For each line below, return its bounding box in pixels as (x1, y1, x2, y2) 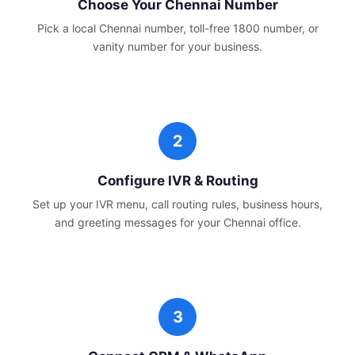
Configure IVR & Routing (97, 173, 258, 189)
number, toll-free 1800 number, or (140, 21, 319, 35)
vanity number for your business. (93, 40, 262, 53)
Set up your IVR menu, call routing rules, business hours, (32, 197, 323, 211)
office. (268, 216, 301, 229)
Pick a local (36, 21, 99, 35)
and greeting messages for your (54, 216, 223, 229)
